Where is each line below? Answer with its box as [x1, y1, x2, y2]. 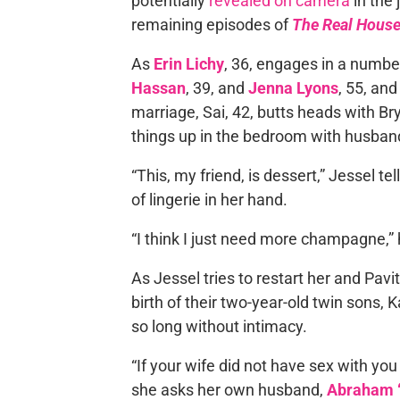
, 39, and [185, 79, 248, 97]
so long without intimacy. [130, 317, 307, 336]
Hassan [130, 79, 186, 97]
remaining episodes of [130, 15, 292, 34]
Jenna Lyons [247, 79, 338, 97]
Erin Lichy [153, 54, 224, 73]
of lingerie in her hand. [130, 190, 287, 209]
